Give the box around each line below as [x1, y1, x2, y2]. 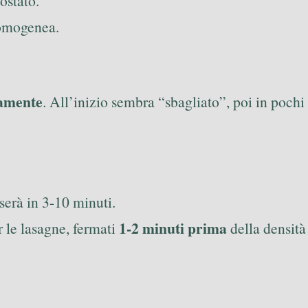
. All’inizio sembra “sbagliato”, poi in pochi [43, 91, 305, 111]
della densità [227, 217, 306, 238]
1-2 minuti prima [119, 217, 227, 239]
